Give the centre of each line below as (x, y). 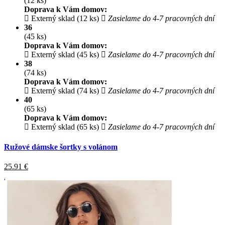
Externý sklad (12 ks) (64, 19)
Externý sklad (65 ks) (64, 127)
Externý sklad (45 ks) (64, 55)
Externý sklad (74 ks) (64, 91)
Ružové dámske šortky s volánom (61, 147)
